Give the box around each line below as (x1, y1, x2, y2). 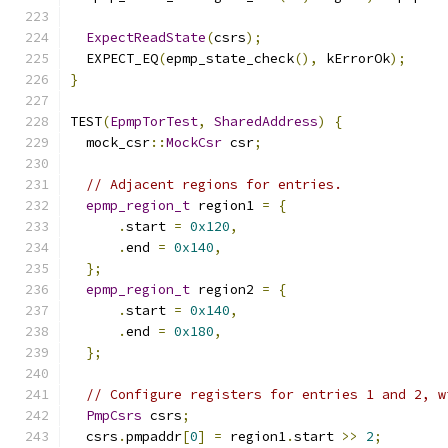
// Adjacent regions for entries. (86, 176, 342, 193)
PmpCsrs (86, 407, 142, 424)
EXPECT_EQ (70, 50, 158, 67)
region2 (190, 281, 262, 298)
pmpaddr (126, 428, 182, 445)
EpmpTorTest (110, 113, 198, 130)
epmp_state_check (166, 50, 294, 67)
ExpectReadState (86, 29, 206, 46)
